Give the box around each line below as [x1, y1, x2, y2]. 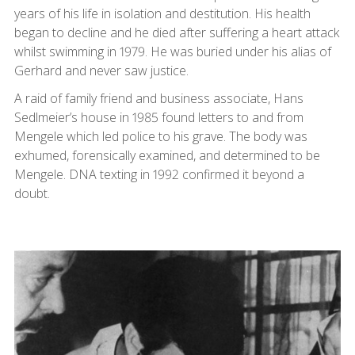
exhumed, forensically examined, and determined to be [13, 147, 320, 165]
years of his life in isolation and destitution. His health [13, 5, 311, 23]
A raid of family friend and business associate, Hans [13, 90, 303, 108]
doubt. [13, 185, 50, 203]
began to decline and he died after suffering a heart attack [13, 24, 339, 42]
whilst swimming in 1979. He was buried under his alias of [13, 43, 331, 61]
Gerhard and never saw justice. [13, 62, 189, 80]
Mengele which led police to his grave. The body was [13, 128, 307, 146]
